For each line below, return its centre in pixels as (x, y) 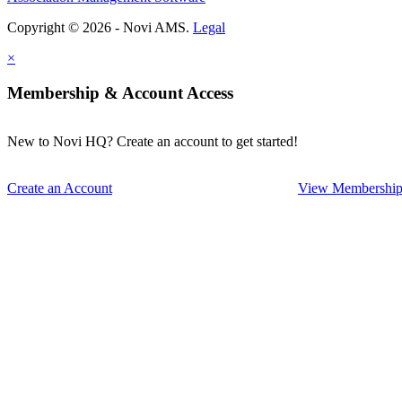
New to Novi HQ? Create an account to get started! (153, 142)
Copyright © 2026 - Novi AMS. (100, 27)
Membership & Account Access (120, 92)
